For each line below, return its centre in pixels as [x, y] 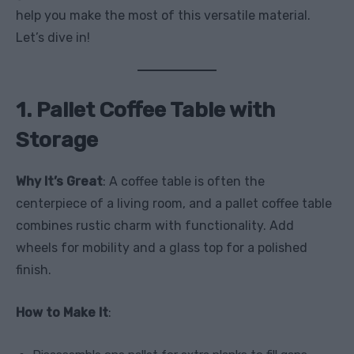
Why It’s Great [59, 181]
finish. [34, 269]
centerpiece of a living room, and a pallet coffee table [174, 203]
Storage [57, 139]
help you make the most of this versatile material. [163, 15]
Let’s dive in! [53, 37]
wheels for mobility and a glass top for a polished [162, 247]
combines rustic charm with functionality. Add [155, 225]
